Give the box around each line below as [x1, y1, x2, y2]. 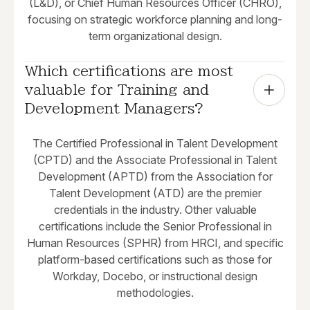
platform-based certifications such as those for [38, 253, 272, 267]
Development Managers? [25, 101, 204, 116]
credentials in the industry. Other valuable [53, 203, 257, 217]
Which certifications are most [25, 64, 233, 78]
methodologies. [116, 286, 194, 300]
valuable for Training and [25, 82, 209, 97]
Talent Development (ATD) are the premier [48, 186, 262, 201]
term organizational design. [88, 29, 222, 44]
